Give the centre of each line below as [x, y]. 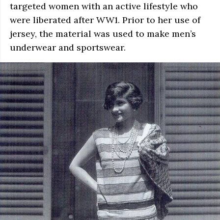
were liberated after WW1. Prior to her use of [105, 20]
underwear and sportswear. [68, 48]
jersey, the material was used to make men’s [103, 34]
